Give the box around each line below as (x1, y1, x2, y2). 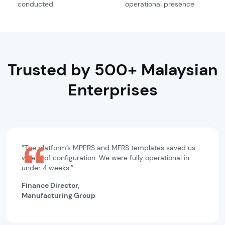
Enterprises (67, 79, 158, 100)
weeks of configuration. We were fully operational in (22, 153, 190, 162)
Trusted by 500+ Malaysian (8, 59, 217, 80)
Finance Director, (22, 181, 80, 190)
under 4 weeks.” (22, 163, 74, 172)
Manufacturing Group (22, 191, 96, 200)
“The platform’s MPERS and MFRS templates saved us (22, 143, 196, 152)
